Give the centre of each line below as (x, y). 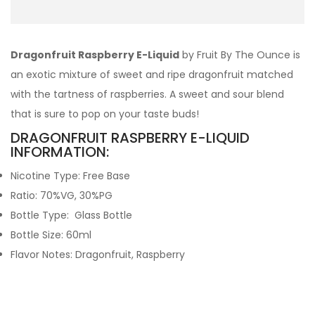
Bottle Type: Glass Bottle (71, 215)
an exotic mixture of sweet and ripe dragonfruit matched (152, 75)
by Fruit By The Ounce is (240, 55)
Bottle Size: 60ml (51, 235)
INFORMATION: (60, 152)
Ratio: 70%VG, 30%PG (62, 195)
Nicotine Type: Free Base (70, 176)
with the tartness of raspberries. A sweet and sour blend (147, 94)
